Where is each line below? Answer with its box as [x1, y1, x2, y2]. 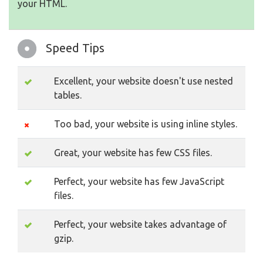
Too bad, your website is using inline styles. [54, 119, 237, 130]
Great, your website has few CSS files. [54, 147, 212, 159]
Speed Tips [46, 41, 104, 55]
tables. [54, 90, 82, 101]
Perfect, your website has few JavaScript [54, 176, 224, 187]
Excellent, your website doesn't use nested [54, 76, 233, 87]
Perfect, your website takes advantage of [54, 219, 227, 230]
